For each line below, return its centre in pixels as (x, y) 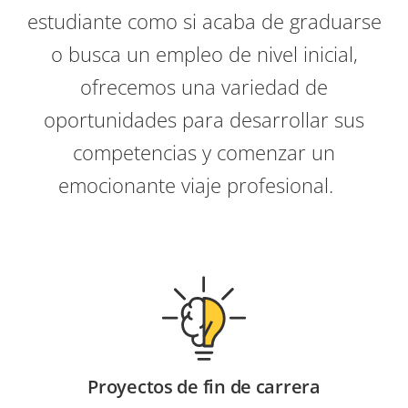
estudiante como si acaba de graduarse (204, 21)
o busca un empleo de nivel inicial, (204, 54)
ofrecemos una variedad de (204, 87)
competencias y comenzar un (204, 152)
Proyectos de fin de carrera (204, 387)
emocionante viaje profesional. (204, 185)
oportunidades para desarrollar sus (204, 119)
